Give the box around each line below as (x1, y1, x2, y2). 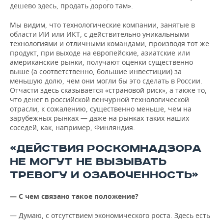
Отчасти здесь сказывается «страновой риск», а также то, (10, 85, 207, 95)
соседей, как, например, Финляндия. (10, 123, 135, 132)
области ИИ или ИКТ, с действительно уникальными (10, 29, 189, 39)
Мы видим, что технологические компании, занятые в (10, 20, 195, 29)
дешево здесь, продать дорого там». (10, 1, 133, 10)
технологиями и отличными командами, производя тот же (10, 39, 209, 48)
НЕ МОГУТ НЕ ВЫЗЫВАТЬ (10, 155, 166, 168)
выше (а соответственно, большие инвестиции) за (10, 67, 182, 76)
